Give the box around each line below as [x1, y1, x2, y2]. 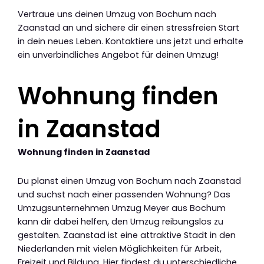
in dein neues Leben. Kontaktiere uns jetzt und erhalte [18, 35, 243, 48]
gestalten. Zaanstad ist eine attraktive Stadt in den [18, 229, 236, 241]
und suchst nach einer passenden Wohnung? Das [18, 188, 230, 200]
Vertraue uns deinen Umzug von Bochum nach [18, 8, 216, 21]
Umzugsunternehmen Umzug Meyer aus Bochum [18, 202, 226, 214]
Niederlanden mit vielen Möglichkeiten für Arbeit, [18, 242, 222, 255]
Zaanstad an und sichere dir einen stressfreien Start [18, 22, 239, 34]
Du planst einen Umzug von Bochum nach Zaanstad [18, 174, 241, 187]
